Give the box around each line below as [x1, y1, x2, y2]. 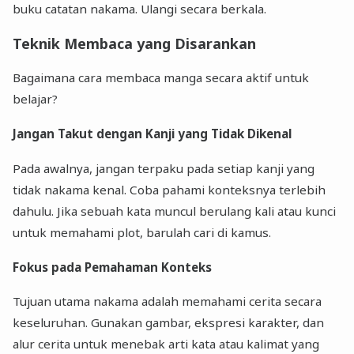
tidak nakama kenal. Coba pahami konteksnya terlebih [13, 181, 326, 198]
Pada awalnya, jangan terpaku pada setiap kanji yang [13, 160, 315, 176]
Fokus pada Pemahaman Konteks [13, 258, 213, 275]
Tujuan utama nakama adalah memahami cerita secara [13, 293, 322, 310]
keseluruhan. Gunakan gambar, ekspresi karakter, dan [13, 314, 325, 331]
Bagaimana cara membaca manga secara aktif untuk [13, 69, 310, 85]
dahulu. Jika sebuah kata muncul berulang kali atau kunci [13, 202, 337, 219]
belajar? [13, 90, 58, 107]
